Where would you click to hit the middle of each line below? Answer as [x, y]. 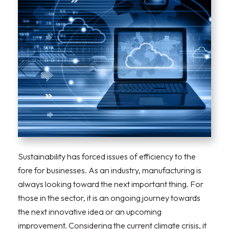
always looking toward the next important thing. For [111, 184]
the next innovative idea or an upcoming [90, 212]
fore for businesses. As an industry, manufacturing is [110, 170]
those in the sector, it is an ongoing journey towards [109, 198]
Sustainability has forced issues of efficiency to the [107, 157]
